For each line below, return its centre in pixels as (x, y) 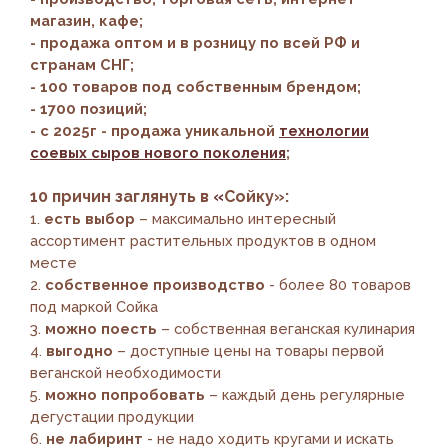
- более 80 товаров (340, 284)
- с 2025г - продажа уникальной (154, 130)
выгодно (79, 350)
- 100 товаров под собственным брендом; (195, 86)
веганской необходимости (125, 372)
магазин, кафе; (86, 20)
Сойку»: (256, 196)
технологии (324, 130)
